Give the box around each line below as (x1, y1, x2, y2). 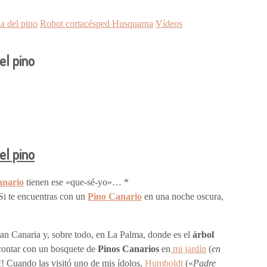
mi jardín (170, 244, 206, 254)
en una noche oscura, (142, 191, 223, 202)
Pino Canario (88, 191, 142, 202)
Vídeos (156, 18, 182, 29)
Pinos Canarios (98, 244, 159, 254)
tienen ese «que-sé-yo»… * (24, 177, 129, 188)
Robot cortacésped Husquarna (40, 18, 153, 29)
